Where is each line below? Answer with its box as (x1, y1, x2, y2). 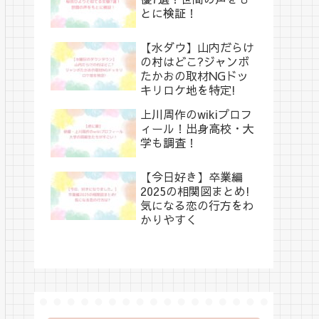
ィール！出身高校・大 (140, 120, 254, 136)
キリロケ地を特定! (140, 81, 236, 98)
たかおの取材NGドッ (140, 67, 249, 83)
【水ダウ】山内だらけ (140, 38, 254, 55)
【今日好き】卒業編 (140, 168, 243, 184)
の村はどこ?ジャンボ (140, 53, 249, 69)
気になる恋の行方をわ (140, 197, 254, 213)
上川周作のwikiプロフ (140, 105, 252, 122)
